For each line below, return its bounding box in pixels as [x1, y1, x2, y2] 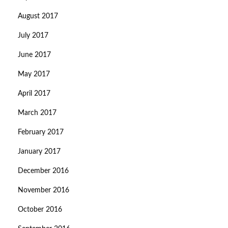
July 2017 [18, 32, 48, 40]
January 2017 [18, 148, 61, 156]
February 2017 [18, 129, 64, 136]
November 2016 [18, 187, 69, 194]
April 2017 [18, 90, 50, 98]
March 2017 [18, 109, 56, 117]
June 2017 [18, 51, 51, 59]
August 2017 [18, 13, 58, 20]
